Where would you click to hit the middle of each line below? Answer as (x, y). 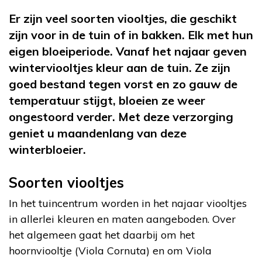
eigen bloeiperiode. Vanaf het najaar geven (128, 51)
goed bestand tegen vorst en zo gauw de (123, 84)
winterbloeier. (47, 149)
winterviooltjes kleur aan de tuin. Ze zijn (120, 67)
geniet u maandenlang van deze (98, 133)
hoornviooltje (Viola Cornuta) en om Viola (110, 250)
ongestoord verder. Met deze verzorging (121, 116)
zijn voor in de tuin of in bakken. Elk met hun (131, 35)
